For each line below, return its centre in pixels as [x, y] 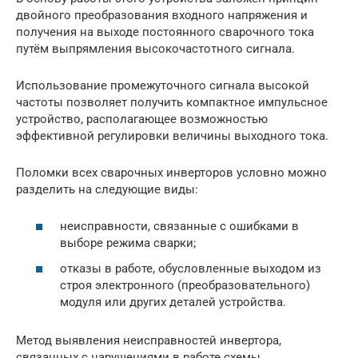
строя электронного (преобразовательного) [185, 285]
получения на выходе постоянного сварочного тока [165, 32]
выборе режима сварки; [128, 243]
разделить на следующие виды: [107, 189]
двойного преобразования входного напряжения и [162, 15]
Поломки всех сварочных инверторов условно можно [171, 172]
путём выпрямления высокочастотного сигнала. [155, 48]
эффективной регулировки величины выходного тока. [172, 135]
